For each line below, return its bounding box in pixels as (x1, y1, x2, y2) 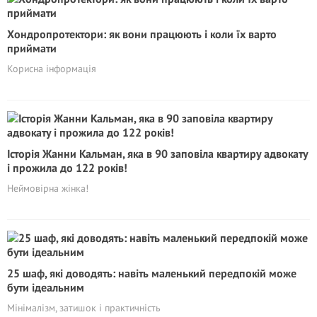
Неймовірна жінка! (7, 182, 88, 195)
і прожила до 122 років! (7, 161, 127, 175)
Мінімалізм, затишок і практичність (7, 301, 161, 314)
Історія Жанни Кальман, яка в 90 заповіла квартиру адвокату (7, 146, 308, 161)
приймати (7, 41, 57, 55)
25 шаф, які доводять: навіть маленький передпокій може (7, 266, 296, 280)
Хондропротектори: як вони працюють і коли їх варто (7, 27, 277, 41)
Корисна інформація (7, 62, 96, 75)
